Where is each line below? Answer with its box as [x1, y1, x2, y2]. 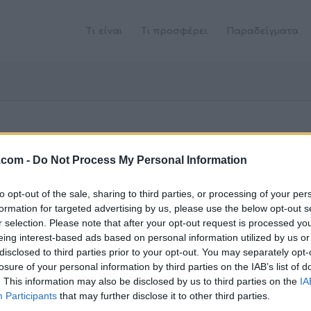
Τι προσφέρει [141, 26, 209, 36]
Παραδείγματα [226, 26, 299, 36]
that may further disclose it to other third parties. [57, 289, 270, 301]
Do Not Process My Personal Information [33, 153, 247, 166]
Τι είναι [86, 26, 124, 36]
